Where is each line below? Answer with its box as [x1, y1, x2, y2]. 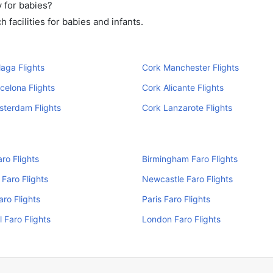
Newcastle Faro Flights [141, 174, 233, 184]
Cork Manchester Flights [141, 62, 239, 73]
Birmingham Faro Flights [141, 154, 238, 164]
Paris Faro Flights [141, 194, 210, 204]
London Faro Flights [141, 214, 221, 224]
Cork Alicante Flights [141, 82, 224, 93]
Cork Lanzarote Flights [141, 102, 232, 113]
